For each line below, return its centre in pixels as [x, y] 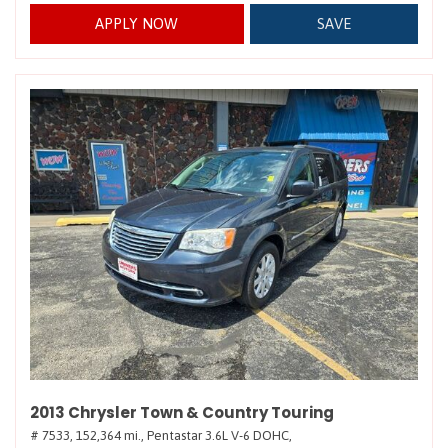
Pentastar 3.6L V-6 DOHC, [219, 435]
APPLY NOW [137, 23]
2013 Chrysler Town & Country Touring [182, 412]
